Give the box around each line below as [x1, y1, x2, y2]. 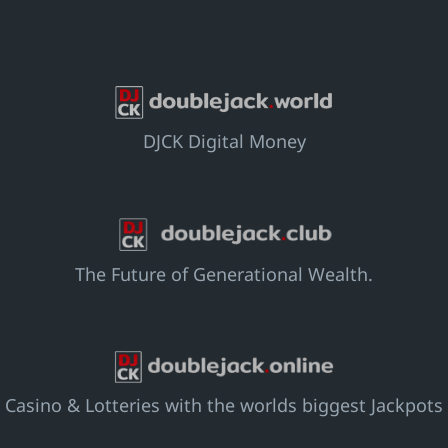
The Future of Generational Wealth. [75, 262, 373, 287]
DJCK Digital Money [142, 129, 306, 154]
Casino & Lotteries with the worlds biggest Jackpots [5, 393, 443, 418]
